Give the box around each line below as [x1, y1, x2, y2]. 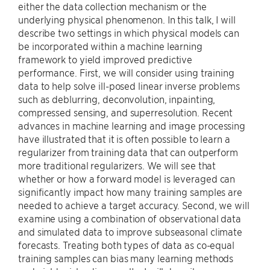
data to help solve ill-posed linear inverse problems [18, 80, 240, 92]
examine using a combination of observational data [18, 212, 242, 224]
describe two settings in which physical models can [18, 27, 239, 39]
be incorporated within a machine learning [18, 40, 202, 52]
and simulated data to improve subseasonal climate [18, 225, 243, 237]
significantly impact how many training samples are [18, 186, 242, 198]
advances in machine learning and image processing [18, 119, 246, 131]
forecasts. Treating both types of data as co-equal [18, 239, 234, 251]
